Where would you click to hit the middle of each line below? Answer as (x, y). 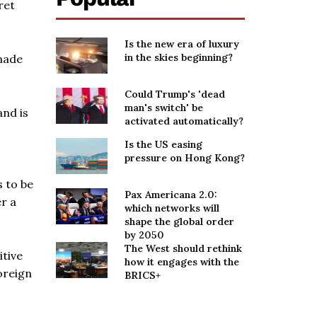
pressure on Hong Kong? (185, 158)
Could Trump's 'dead (175, 94)
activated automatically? (184, 121)
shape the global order (179, 222)
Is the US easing (163, 145)
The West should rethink (183, 249)
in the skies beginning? (179, 57)
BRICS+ (143, 276)
